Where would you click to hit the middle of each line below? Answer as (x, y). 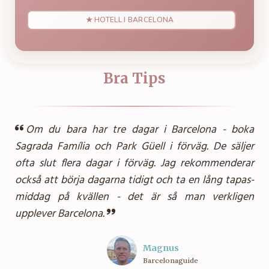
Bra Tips (134, 78)
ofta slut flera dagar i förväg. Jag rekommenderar (134, 163)
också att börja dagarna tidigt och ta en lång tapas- (134, 180)
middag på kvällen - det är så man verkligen (134, 197)
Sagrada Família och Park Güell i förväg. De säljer (134, 147)
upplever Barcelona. (60, 214)
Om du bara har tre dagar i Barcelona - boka (140, 130)
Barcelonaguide (171, 260)
